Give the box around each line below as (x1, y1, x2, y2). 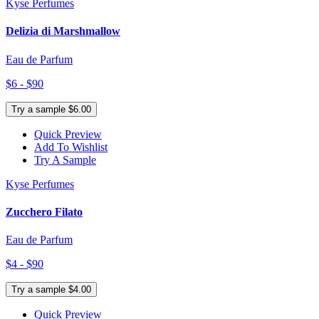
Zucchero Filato (6, 206, 83, 218)
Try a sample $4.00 (11, 284, 91, 296)
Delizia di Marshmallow (6, 25, 120, 38)
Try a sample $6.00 (11, 103, 91, 115)
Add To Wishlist (34, 140, 108, 153)
